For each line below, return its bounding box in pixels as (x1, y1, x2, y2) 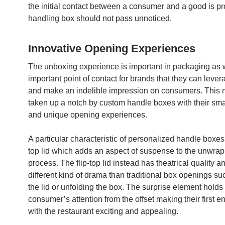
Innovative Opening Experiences (28, 42, 195, 55)
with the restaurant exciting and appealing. (28, 207, 178, 215)
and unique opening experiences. (28, 110, 147, 119)
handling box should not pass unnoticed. (28, 14, 172, 23)
